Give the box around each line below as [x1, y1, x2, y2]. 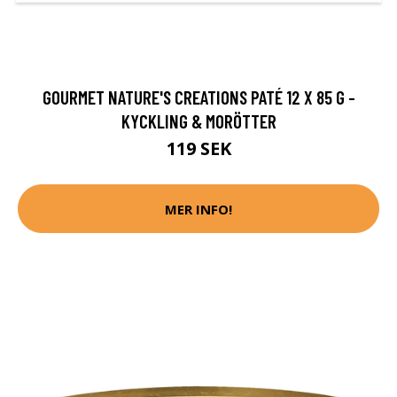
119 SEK [166, 136, 231, 161]
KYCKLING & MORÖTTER [121, 110, 276, 133]
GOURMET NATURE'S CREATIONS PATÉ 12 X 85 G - [42, 86, 355, 109]
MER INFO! [165, 199, 232, 218]
